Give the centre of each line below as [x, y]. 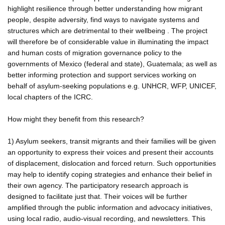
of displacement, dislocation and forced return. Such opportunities [112, 163]
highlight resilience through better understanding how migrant [105, 8]
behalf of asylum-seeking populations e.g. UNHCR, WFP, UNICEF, [112, 86]
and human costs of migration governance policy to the [95, 52]
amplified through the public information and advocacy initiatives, [110, 207]
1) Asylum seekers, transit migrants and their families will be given [112, 141]
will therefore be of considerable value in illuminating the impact [108, 41]
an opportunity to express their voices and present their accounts [110, 152]
